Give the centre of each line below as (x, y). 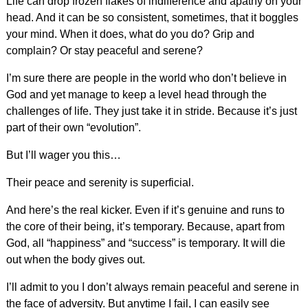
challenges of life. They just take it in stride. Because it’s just (151, 111)
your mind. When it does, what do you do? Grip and (130, 34)
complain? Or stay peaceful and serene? (104, 50)
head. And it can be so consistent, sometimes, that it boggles (152, 17)
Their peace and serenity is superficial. (100, 182)
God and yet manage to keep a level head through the (136, 94)
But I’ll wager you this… (63, 155)
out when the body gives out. (75, 259)
